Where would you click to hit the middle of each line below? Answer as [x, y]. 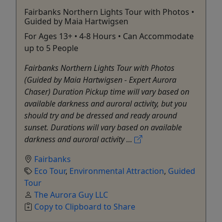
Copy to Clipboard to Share [85, 206]
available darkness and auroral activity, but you [106, 103]
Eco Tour [50, 171]
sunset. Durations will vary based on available [103, 127]
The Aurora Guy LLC [71, 194]
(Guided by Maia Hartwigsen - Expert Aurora [100, 80]
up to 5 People [51, 48]
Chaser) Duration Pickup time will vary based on [107, 91]
